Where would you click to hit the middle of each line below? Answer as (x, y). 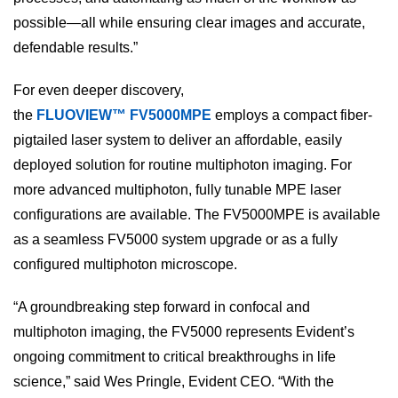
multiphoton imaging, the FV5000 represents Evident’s (184, 332)
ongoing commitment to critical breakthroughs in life (175, 357)
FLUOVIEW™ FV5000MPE (124, 115)
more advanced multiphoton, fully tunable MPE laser (177, 190)
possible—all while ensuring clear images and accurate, (189, 23)
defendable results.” (76, 48)
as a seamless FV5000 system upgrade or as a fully (175, 240)
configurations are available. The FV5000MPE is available (197, 215)
